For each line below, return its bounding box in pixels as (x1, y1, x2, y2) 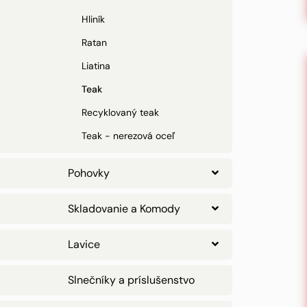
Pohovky (68, 166, 110, 180)
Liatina (82, 60, 110, 72)
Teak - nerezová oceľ (82, 130, 175, 142)
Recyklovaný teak (82, 106, 159, 119)
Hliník (82, 13, 105, 25)
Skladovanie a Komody (68, 201, 180, 216)
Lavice (68, 237, 100, 251)
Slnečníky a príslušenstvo (68, 273, 195, 287)
